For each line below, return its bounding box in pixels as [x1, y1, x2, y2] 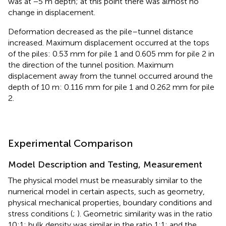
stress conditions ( [8, 208, 73, 218]
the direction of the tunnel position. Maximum [8, 60, 174, 70]
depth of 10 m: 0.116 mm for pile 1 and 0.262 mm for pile [8, 82, 214, 92]
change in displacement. [8, 7, 95, 17]
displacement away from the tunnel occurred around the [8, 71, 213, 81]
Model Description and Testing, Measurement [8, 158, 202, 170]
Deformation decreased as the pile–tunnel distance [8, 26, 193, 36]
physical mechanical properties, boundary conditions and [8, 197, 212, 207]
